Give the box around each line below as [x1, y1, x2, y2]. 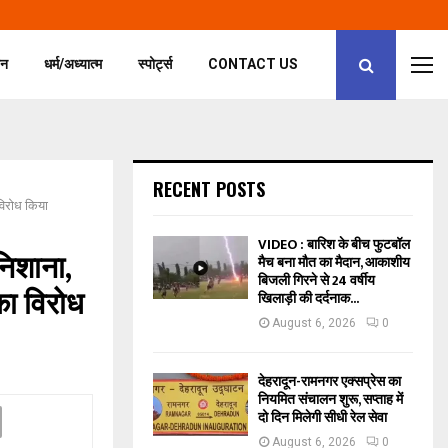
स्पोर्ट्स [138, 56, 173, 72]
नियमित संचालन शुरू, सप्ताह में [258, 388, 403, 411]
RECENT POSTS [153, 176, 265, 202]
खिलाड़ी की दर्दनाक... [258, 287, 359, 310]
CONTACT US [208, 56, 299, 72]
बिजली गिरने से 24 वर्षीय [258, 269, 375, 292]
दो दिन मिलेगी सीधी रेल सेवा [258, 406, 387, 429]
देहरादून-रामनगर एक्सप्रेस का [258, 370, 401, 393]
